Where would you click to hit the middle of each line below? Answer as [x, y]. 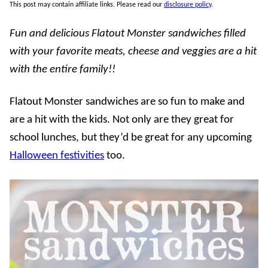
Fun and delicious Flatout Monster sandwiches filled [128, 33]
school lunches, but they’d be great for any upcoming [131, 138]
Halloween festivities [57, 156]
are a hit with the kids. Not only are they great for [122, 120]
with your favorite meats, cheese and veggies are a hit [133, 51]
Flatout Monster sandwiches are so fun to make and [127, 102]
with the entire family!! [63, 69]
